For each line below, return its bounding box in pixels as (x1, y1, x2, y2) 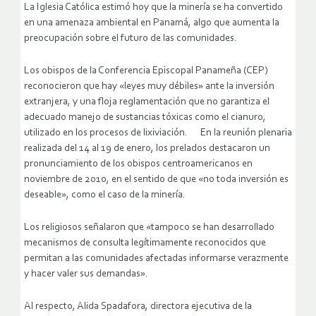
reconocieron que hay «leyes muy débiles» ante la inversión (24, 81, 274, 92)
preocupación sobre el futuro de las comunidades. (24, 33, 237, 44)
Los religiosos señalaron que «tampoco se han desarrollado (24, 222, 274, 233)
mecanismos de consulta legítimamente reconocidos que (24, 238, 266, 249)
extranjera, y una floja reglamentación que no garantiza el (24, 97, 269, 108)
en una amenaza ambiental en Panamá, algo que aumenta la (24, 18, 279, 29)
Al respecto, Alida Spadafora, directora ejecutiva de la (24, 301, 252, 312)
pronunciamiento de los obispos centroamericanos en (24, 159, 253, 170)
